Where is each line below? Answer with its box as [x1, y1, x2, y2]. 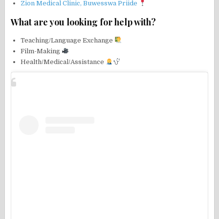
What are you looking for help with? [11, 16, 156, 28]
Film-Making [21, 47, 62, 55]
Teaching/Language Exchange [21, 37, 115, 44]
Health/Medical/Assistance [21, 58, 106, 66]
